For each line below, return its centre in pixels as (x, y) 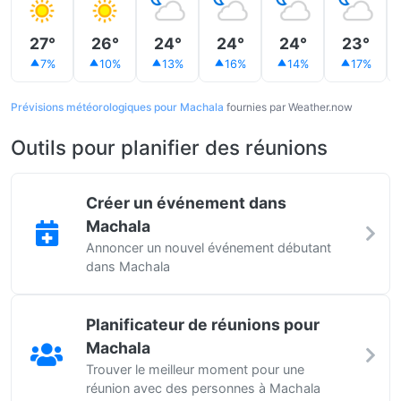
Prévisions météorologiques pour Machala (117, 107)
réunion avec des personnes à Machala (203, 388)
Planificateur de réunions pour (203, 324)
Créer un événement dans (186, 203)
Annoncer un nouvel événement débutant (209, 247)
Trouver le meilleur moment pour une (195, 369)
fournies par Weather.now (288, 107)
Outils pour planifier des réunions (169, 147)
